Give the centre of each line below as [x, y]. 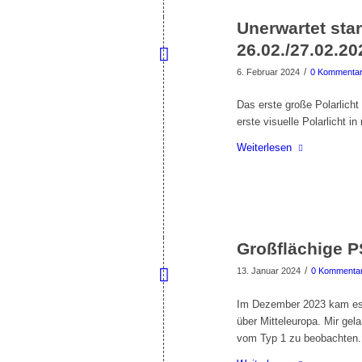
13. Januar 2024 [269, 271]
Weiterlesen [264, 148]
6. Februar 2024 [268, 72]
